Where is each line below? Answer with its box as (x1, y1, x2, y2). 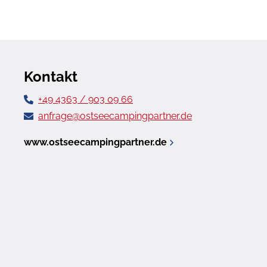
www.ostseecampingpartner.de (24, 136, 167, 148)
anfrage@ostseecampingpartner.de (38, 110, 192, 122)
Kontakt (24, 67, 77, 85)
